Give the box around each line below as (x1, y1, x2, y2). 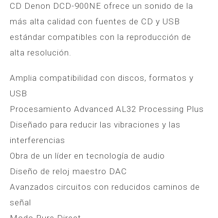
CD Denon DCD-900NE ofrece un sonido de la (10, 1, 193, 11)
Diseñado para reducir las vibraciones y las (10, 120, 181, 130)
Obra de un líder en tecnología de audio (10, 151, 165, 161)
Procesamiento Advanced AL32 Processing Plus (10, 104, 204, 114)
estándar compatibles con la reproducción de (10, 32, 191, 42)
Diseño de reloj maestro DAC (10, 166, 127, 177)
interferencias (10, 135, 65, 145)
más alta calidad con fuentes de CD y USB (10, 17, 180, 27)
